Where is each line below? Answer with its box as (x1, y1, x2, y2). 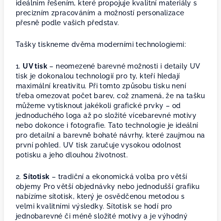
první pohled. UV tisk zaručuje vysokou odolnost (16, 141, 182, 149)
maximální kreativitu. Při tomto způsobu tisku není (16, 82, 186, 90)
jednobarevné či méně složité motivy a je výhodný (16, 212, 188, 220)
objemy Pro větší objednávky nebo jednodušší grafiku (16, 183, 200, 190)
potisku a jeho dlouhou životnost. (16, 151, 128, 159)
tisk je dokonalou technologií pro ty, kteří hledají (16, 72, 180, 80)
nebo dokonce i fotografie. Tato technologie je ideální (16, 121, 198, 129)
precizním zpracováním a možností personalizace (16, 9, 184, 17)
